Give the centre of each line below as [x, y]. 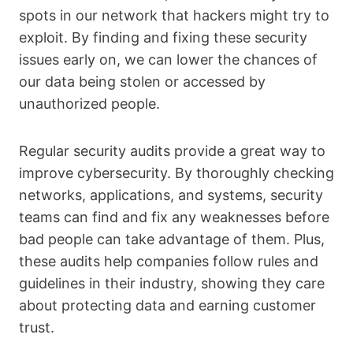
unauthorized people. [89, 104]
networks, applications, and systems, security [171, 195]
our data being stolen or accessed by [142, 82]
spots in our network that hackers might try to [174, 15]
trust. [37, 327]
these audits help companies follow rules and [169, 261]
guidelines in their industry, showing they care [172, 283]
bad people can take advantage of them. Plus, [172, 239]
